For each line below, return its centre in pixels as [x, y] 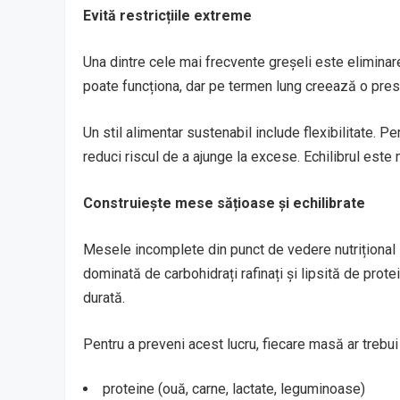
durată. [104, 297]
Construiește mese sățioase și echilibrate [224, 203]
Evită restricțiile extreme [167, 15]
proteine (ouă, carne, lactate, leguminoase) [234, 388]
